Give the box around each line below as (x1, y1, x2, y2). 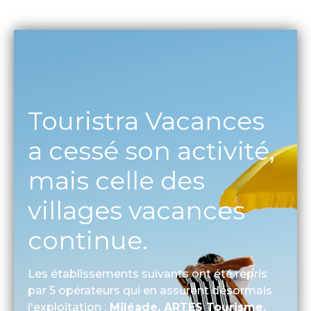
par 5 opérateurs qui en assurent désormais (28, 284, 272, 297)
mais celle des (28, 165, 205, 196)
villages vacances (28, 195, 245, 226)
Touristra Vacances (28, 106, 264, 136)
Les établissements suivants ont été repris (28, 267, 267, 280)
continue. (28, 225, 148, 255)
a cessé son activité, (28, 135, 275, 166)
